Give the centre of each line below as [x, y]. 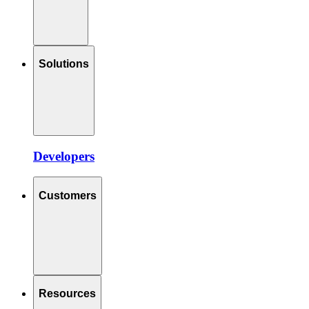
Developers [64, 156]
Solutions [64, 64]
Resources [67, 294]
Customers [68, 195]
